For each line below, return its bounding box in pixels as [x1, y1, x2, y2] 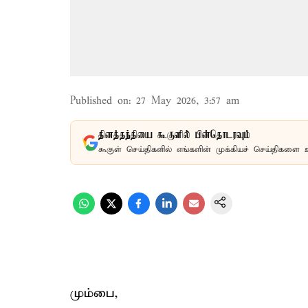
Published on [70, 95, 129, 107]
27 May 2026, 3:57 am [136, 95, 239, 107]
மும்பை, [70, 285, 118, 301]
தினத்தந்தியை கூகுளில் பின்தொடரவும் [98, 129, 250, 142]
